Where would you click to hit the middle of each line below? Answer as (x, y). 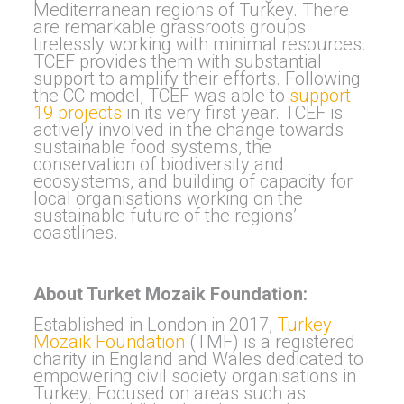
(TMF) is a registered (270, 341)
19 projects (77, 112)
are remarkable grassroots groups (169, 27)
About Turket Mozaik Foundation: (170, 294)
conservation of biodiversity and (158, 164)
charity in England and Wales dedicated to (198, 358)
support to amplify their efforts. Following (197, 78)
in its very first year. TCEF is (232, 112)
